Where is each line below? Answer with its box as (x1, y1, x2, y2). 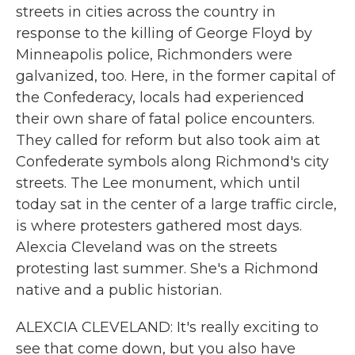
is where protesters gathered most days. (16, 217, 302, 235)
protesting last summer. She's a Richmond (16, 260, 319, 277)
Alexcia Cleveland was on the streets (16, 239, 277, 256)
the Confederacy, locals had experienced (16, 89, 304, 106)
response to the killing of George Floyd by (16, 25, 312, 42)
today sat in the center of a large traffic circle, (16, 196, 337, 213)
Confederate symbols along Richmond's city (16, 153, 329, 170)
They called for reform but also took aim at (16, 132, 320, 149)
